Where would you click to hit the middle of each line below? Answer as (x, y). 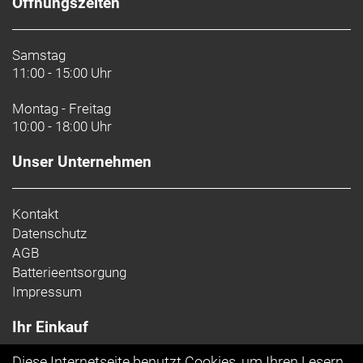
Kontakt (35, 214)
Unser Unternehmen (82, 161)
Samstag (39, 55)
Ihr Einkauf (50, 327)
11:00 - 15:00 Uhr (62, 73)
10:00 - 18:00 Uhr (62, 126)
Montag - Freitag (62, 108)
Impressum (47, 291)
